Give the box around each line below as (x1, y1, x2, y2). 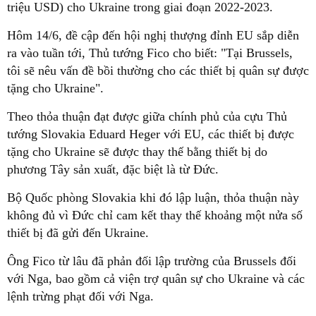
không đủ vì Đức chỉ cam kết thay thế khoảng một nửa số (7, 208, 303, 222)
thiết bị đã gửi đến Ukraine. (7, 226, 149, 240)
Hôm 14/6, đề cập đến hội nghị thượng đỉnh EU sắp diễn (7, 28, 299, 42)
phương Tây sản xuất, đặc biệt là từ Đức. (7, 162, 219, 176)
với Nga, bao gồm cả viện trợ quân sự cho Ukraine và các (7, 272, 305, 286)
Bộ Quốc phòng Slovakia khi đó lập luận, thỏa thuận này (7, 190, 299, 205)
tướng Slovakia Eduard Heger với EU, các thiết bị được (7, 127, 294, 141)
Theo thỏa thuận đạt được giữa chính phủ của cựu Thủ (7, 109, 287, 123)
